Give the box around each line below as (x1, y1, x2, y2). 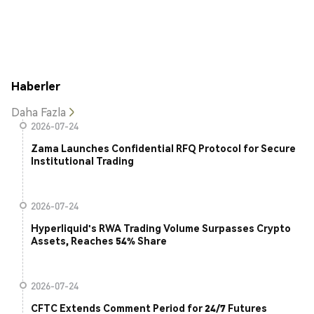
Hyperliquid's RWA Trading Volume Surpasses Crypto (31, 221, 291, 235)
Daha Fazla (11, 104, 66, 120)
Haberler (11, 78, 60, 93)
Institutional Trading (31, 154, 134, 168)
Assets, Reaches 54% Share (31, 234, 167, 247)
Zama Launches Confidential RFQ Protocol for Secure (31, 142, 296, 155)
